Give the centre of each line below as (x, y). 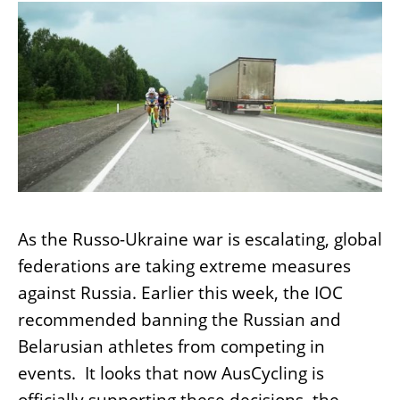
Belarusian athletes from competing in (171, 346)
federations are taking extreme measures (184, 266)
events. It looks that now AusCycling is (171, 373)
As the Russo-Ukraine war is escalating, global (200, 239)
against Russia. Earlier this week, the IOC (180, 292)
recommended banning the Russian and (179, 319)
